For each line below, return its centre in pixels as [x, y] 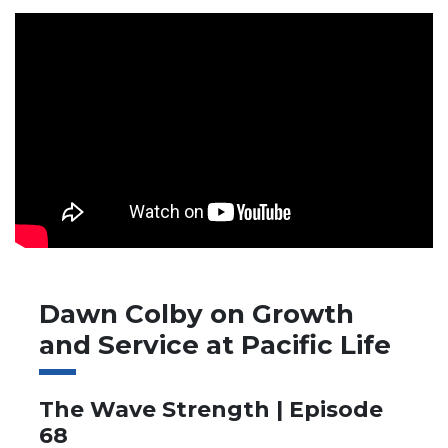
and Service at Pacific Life [215, 344]
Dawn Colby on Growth [196, 313]
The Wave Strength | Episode [211, 410]
